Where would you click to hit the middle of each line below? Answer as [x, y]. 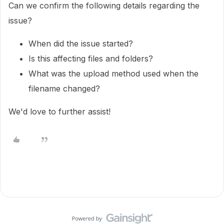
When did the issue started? [82, 43]
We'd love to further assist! [61, 111]
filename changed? [65, 88]
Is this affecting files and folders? [92, 58]
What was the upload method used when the [113, 73]
